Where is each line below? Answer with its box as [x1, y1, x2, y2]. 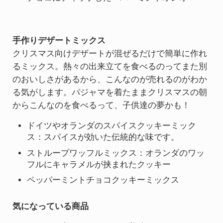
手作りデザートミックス [12, 36, 106, 46]
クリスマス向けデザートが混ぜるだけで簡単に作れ [12, 49, 207, 59]
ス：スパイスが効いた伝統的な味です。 [27, 132, 180, 142]
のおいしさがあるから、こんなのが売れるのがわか [12, 75, 207, 85]
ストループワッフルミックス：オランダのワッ [27, 148, 205, 158]
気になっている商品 [12, 201, 89, 211]
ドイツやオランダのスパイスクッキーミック [27, 121, 197, 131]
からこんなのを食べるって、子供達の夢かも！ [12, 101, 190, 111]
